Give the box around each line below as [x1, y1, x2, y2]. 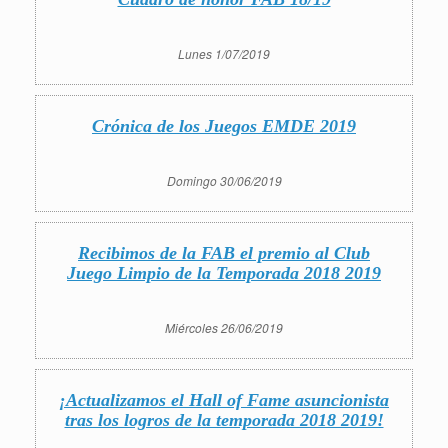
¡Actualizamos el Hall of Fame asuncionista [59, 390, 389, 410]
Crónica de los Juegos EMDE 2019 [92, 116, 356, 136]
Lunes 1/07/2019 [178, 45, 270, 62]
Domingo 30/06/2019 [166, 172, 282, 189]
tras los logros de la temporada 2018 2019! [64, 410, 384, 430]
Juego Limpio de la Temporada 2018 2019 [67, 263, 381, 283]
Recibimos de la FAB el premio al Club [78, 243, 370, 263]
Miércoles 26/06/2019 [165, 319, 283, 336]
